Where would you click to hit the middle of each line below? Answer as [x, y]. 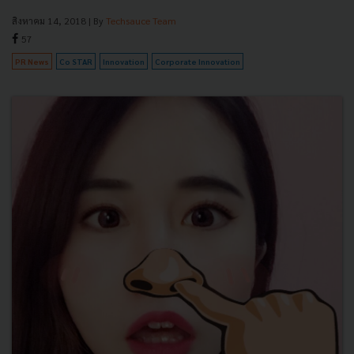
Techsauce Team [141, 20]
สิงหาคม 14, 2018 [49, 20]
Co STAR [76, 61]
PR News [32, 61]
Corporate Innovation [198, 61]
